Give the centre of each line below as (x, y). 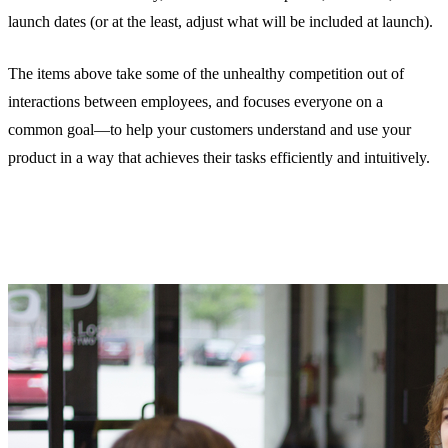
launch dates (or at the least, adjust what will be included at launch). (220, 22)
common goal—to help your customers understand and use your (209, 130)
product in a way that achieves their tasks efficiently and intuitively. (219, 158)
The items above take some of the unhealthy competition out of (206, 74)
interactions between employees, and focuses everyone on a (195, 102)
